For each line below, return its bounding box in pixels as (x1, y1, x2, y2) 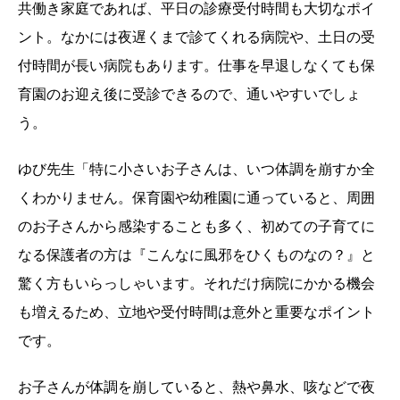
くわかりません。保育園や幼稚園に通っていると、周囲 (18, 187, 375, 206)
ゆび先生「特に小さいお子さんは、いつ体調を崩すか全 (18, 159, 375, 178)
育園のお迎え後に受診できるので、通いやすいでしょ (18, 84, 361, 103)
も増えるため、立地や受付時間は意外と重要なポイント (18, 302, 375, 321)
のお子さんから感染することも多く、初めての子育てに (18, 216, 375, 235)
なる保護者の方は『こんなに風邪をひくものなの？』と (18, 245, 375, 263)
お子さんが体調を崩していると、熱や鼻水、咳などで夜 (18, 377, 375, 396)
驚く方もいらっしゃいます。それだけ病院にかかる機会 (18, 273, 375, 292)
